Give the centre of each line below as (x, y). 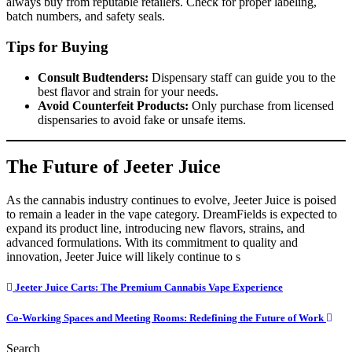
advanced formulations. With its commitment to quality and (152, 243)
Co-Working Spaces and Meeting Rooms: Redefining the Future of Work (166, 317)
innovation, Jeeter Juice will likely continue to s (123, 257)
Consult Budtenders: (93, 77)
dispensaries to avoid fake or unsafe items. (142, 119)
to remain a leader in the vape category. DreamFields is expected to (172, 214)
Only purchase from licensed (261, 105)
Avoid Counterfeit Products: (113, 105)
